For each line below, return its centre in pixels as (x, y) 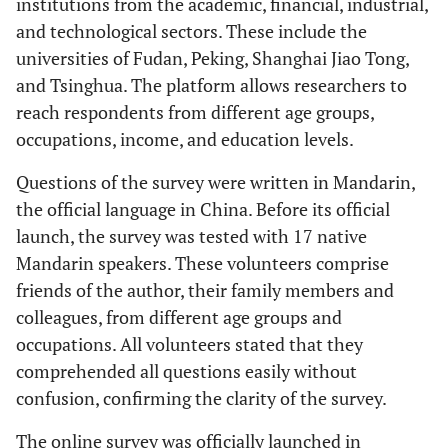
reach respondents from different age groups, (195, 112)
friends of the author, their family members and (205, 290)
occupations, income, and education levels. (185, 139)
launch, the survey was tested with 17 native (191, 236)
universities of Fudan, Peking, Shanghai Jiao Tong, (212, 58)
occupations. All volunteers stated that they (189, 344)
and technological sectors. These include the (191, 31)
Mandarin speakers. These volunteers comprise (202, 263)
